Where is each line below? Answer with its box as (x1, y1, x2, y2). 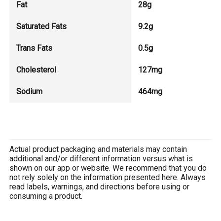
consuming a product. (9, 191, 83, 201)
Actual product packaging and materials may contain (9, 144, 187, 154)
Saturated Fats (16, 21, 67, 31)
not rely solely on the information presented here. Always (9, 172, 206, 182)
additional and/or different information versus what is (9, 153, 193, 163)
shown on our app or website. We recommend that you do (9, 163, 207, 173)
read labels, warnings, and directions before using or (9, 182, 190, 191)
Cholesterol (16, 65, 57, 74)
